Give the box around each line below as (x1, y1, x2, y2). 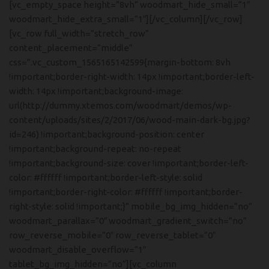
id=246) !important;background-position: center (9, 129, 204, 139)
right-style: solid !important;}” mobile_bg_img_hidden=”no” (9, 201, 252, 211)
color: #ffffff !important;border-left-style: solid (9, 172, 202, 183)
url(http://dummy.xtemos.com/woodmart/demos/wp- (9, 100, 232, 110)
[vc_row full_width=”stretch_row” (9, 28, 149, 38)
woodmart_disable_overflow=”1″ (9, 244, 146, 255)
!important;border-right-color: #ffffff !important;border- (9, 187, 243, 197)
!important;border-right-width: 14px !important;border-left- (9, 71, 255, 82)
